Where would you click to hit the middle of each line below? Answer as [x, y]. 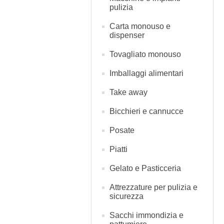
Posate [122, 130]
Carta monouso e [140, 26]
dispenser [127, 35]
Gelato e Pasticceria [145, 168]
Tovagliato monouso [145, 54]
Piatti [118, 149]
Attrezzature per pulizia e [153, 187]
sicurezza [126, 196]
